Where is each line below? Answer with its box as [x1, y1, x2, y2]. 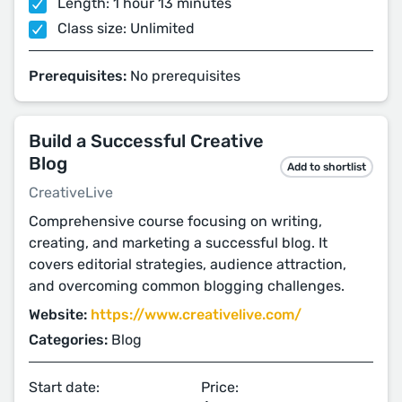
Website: [29, 306, 87, 323]
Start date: [29, 379, 100, 396]
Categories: [29, 331, 108, 348]
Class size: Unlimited [54, 20, 195, 37]
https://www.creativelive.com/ [91, 306, 301, 323]
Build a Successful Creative [29, 130, 264, 152]
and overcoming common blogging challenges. [29, 277, 345, 294]
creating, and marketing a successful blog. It [29, 234, 328, 251]
